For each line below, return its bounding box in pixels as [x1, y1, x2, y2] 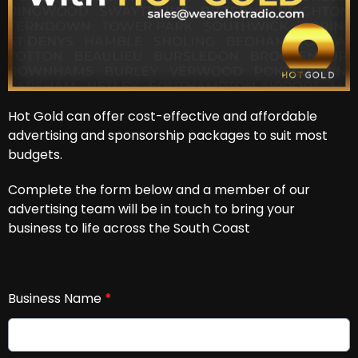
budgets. [8, 145, 62, 164]
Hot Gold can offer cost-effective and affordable [8, 107, 317, 125]
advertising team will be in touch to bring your [8, 200, 295, 218]
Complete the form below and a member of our [8, 181, 310, 199]
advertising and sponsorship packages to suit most [8, 126, 328, 145]
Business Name [8, 289, 105, 308]
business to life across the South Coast [8, 219, 250, 237]
